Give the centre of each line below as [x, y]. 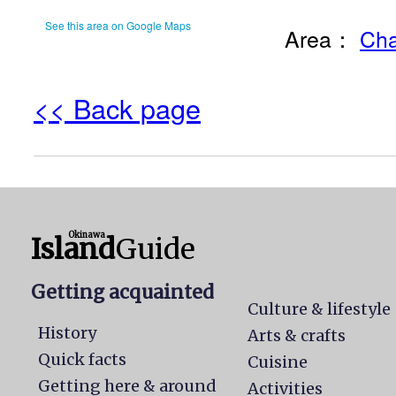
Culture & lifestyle [320, 309]
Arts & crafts [297, 335]
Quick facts [82, 359]
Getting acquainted [122, 292]
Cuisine [278, 362]
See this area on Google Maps [118, 25]
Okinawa [87, 235]
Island [73, 249]
